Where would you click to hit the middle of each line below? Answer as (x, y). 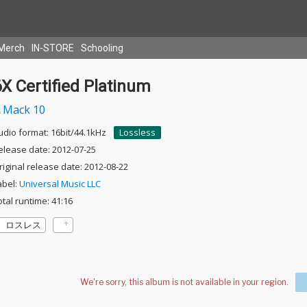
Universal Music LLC (60, 184)
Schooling (102, 48)
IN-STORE (53, 48)
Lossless (137, 132)
